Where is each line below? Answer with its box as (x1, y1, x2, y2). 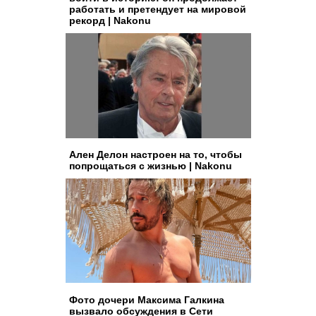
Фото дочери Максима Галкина (68, 293, 224, 305)
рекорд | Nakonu (68, 15, 151, 26)
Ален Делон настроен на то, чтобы (68, 148, 242, 160)
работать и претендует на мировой (68, 4, 246, 15)
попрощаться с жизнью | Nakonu (68, 159, 232, 171)
